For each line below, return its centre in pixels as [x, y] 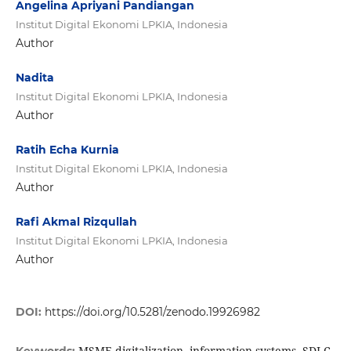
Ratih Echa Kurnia [67, 150]
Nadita [34, 78]
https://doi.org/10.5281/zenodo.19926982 [152, 312]
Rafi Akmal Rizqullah [76, 222]
